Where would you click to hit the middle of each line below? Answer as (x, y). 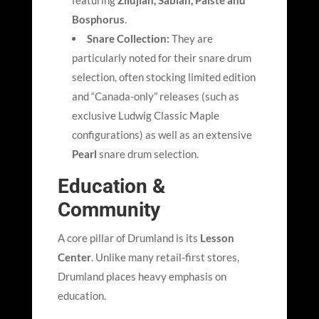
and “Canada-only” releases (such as (155, 96)
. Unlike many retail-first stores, (165, 257)
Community (109, 210)
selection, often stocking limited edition (163, 77)
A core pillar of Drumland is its (129, 238)
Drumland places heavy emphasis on (142, 277)
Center (74, 257)
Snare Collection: (129, 39)
